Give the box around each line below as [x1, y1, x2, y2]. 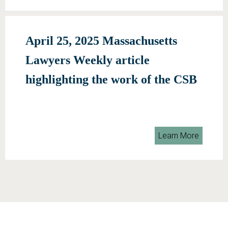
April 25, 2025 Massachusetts [25, 34, 177, 47]
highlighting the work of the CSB [25, 73, 197, 86]
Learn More [158, 131, 199, 140]
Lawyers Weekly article [25, 53, 150, 67]
